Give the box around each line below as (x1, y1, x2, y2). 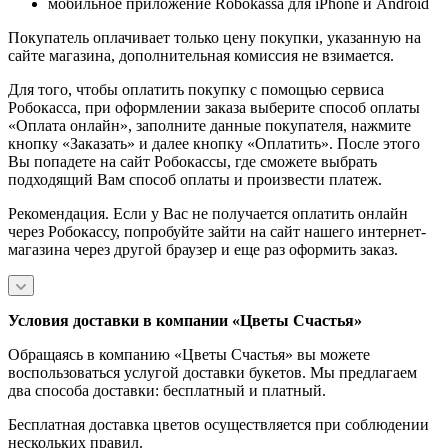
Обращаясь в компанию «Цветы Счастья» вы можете (8, 345, 370, 363)
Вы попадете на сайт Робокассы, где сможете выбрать (8, 152, 377, 170)
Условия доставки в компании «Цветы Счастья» (8, 311, 362, 329)
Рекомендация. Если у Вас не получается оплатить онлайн (8, 204, 408, 222)
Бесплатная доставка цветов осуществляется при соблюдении (8, 415, 429, 433)
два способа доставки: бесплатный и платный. (8, 381, 326, 399)
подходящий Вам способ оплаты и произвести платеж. (8, 170, 386, 188)
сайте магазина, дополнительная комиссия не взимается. (8, 46, 398, 64)
